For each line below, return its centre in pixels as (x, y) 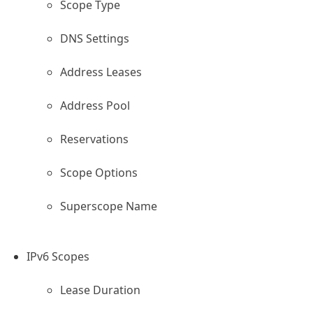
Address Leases (101, 72)
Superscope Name (109, 206)
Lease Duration (100, 290)
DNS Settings (95, 38)
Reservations (94, 139)
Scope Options (99, 173)
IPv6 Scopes (58, 256)
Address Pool (95, 105)
